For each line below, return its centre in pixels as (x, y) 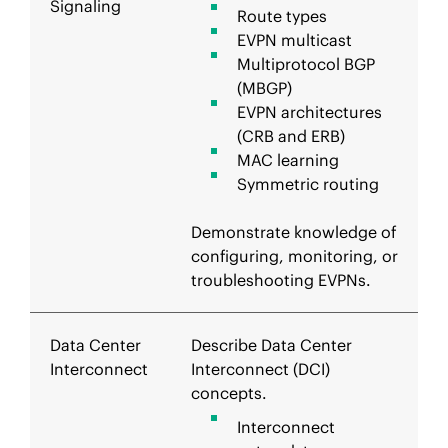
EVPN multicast (294, 40)
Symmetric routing (308, 184)
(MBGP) (264, 88)
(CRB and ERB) (291, 136)
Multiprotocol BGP (306, 64)
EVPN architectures (309, 112)
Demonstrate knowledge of (294, 232)
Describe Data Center (271, 345)
